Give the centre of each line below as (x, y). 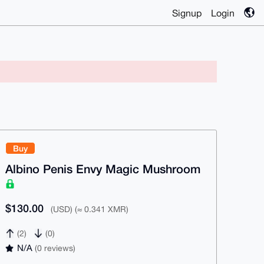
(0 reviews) (55, 248)
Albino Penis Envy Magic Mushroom (103, 169)
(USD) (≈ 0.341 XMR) (90, 209)
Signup (187, 13)
